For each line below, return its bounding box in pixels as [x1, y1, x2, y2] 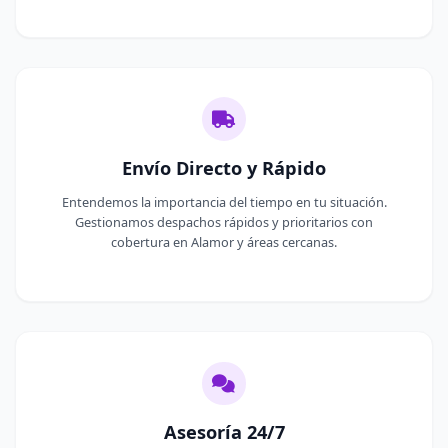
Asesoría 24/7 [163, 419, 285, 444]
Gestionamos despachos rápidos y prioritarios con [75, 212, 373, 231]
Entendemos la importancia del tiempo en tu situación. [61, 192, 387, 211]
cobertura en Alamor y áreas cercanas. [111, 232, 337, 251]
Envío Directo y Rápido [122, 155, 326, 180]
